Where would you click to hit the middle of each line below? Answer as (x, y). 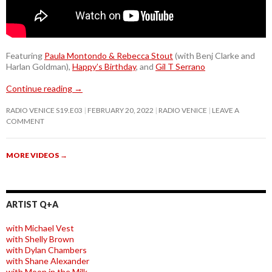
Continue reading (40, 88)
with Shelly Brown (40, 239)
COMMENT (25, 121)
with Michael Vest (40, 228)
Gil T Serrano (180, 66)
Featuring (25, 55)
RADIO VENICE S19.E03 (44, 110)
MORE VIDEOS (33, 155)
